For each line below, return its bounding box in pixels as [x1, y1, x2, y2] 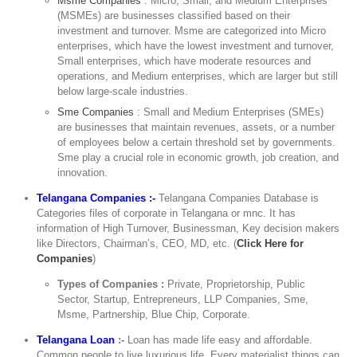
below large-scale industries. [57, 85, 189, 98]
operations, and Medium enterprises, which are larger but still [57, 70, 339, 83]
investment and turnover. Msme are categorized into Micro [57, 25, 327, 37]
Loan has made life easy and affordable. [124, 333, 313, 346]
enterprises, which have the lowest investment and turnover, [57, 40, 335, 53]
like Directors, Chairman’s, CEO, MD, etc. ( [37, 237, 237, 249]
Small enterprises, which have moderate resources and [57, 55, 312, 68]
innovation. [57, 166, 108, 178]
